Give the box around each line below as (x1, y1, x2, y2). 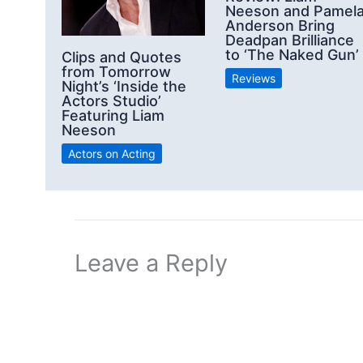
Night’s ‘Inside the (62, 78, 186, 95)
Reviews (232, 71, 275, 86)
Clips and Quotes (62, 49, 181, 66)
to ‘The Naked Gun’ (225, 46, 359, 64)
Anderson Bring (225, 17, 335, 35)
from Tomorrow (62, 63, 171, 80)
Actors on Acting (68, 147, 156, 160)
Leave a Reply (75, 249, 228, 277)
